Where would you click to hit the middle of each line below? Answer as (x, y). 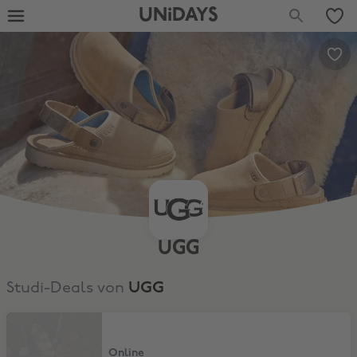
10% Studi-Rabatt (49, 319)
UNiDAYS (178, 16)
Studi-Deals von (67, 288)
